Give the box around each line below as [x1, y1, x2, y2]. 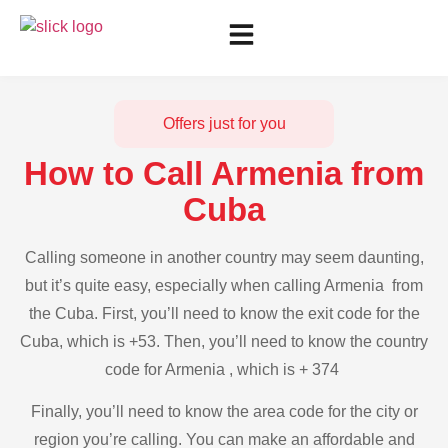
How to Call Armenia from [24, 155, 424, 192]
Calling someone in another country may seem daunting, [24, 249, 424, 266]
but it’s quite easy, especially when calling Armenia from [25, 277, 423, 294]
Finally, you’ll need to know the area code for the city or [30, 403, 418, 421]
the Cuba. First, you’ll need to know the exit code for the [28, 305, 420, 322]
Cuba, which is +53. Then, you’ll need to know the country [20, 333, 428, 350]
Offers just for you [162, 115, 286, 132]
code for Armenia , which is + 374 [105, 361, 343, 378]
